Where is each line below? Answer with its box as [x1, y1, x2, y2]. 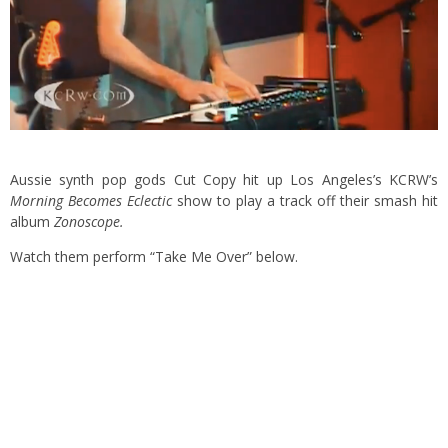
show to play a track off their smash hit [172, 191, 438, 211]
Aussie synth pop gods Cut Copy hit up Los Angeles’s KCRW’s [10, 170, 438, 190]
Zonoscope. [54, 212, 124, 232]
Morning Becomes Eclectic [10, 191, 172, 211]
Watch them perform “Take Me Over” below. [10, 247, 298, 267]
